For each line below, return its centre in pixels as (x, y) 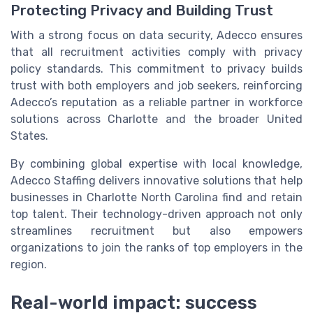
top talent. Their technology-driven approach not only (156, 214)
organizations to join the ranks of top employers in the (156, 248)
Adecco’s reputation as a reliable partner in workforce (156, 103)
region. (29, 265)
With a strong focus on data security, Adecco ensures (156, 36)
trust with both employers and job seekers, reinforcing (156, 86)
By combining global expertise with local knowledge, (156, 164)
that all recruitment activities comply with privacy (156, 52)
